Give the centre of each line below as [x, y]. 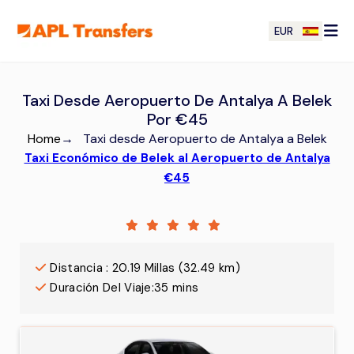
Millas [160, 268]
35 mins [177, 288]
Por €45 [177, 119]
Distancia [77, 268]
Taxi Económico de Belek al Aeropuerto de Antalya [177, 158]
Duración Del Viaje [101, 288]
